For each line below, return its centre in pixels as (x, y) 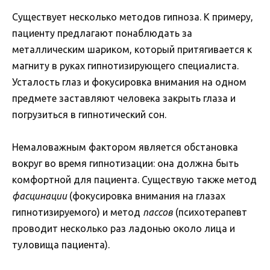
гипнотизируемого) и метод (77, 212)
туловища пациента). (61, 244)
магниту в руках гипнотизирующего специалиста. (125, 65)
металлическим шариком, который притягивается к (132, 49)
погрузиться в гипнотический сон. (89, 114)
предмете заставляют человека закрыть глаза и (124, 98)
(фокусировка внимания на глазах (146, 196)
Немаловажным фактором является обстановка (125, 147)
